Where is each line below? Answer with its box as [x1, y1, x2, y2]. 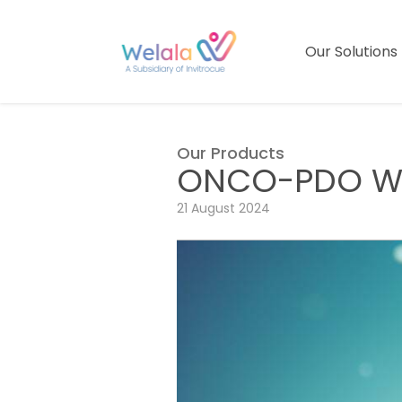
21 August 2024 [177, 199, 270, 217]
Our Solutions [305, 40, 398, 62]
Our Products [177, 142, 284, 164]
